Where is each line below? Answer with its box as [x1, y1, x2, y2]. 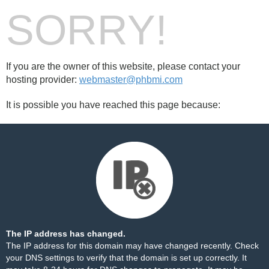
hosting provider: [6, 74, 79, 85]
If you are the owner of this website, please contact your [6, 61, 240, 71]
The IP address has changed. [6, 229, 125, 238]
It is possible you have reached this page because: [6, 100, 220, 110]
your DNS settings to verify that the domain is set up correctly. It [6, 253, 247, 262]
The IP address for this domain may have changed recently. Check [6, 241, 259, 250]
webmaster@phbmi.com [79, 74, 183, 85]
